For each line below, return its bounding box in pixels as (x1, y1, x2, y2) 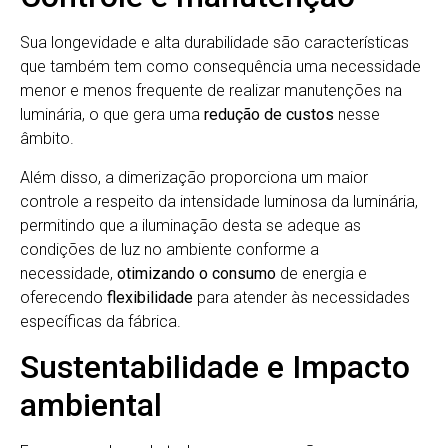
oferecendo (20, 287, 107, 307)
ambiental (20, 386, 162, 425)
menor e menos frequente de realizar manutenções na (20, 81, 402, 101)
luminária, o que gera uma (20, 105, 204, 125)
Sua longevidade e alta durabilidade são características (20, 33, 409, 53)
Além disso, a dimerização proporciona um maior (20, 167, 368, 187)
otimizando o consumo (117, 263, 276, 283)
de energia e (276, 263, 367, 283)
